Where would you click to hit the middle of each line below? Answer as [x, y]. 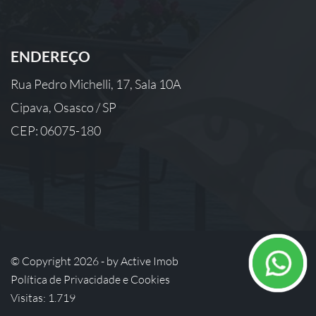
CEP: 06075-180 [56, 130]
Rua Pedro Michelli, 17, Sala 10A [96, 84]
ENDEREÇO [50, 56]
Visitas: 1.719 [43, 298]
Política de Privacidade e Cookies [90, 279]
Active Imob [150, 261]
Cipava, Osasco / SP [63, 107]
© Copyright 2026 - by [66, 261]
